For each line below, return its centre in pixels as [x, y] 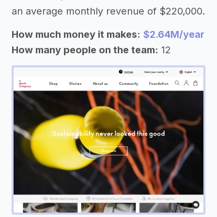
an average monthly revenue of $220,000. [108, 11]
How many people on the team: [85, 50]
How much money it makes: [76, 34]
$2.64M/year [174, 34]
